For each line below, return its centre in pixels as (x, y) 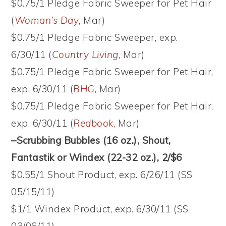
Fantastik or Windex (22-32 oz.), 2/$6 (97, 157)
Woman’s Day (47, 20)
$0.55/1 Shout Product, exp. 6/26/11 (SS (102, 174)
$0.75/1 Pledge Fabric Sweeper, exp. (95, 37)
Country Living (85, 54)
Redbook (93, 123)
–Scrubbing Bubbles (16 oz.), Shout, (91, 140)
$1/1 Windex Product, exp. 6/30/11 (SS (100, 209)
